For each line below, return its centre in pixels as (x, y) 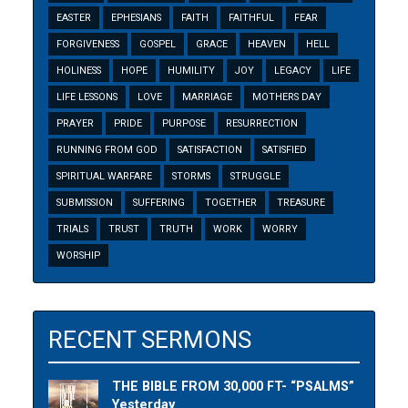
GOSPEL (158, 45)
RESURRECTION (262, 124)
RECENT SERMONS (150, 340)
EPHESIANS (137, 18)
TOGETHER (231, 203)
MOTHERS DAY (287, 97)
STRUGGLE (256, 177)
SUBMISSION (85, 203)
